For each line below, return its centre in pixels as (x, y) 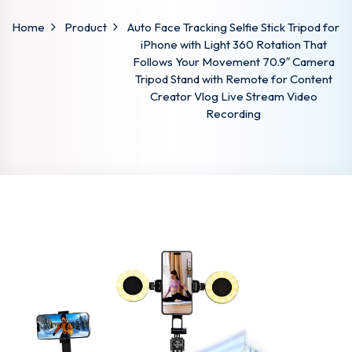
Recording (233, 114)
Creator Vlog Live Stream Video (233, 96)
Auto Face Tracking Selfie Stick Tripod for (233, 27)
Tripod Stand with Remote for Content (233, 79)
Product (86, 27)
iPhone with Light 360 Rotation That (233, 44)
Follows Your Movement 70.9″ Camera (233, 62)
